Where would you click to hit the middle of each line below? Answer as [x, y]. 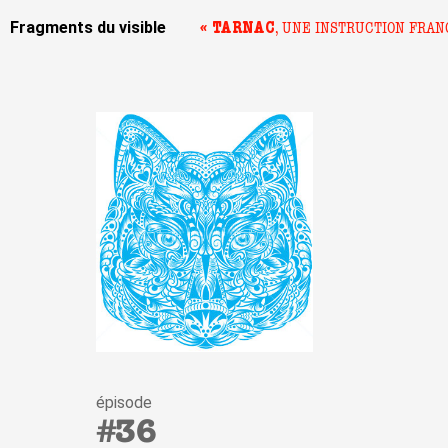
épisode [124, 403]
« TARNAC [237, 27]
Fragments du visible [88, 27]
